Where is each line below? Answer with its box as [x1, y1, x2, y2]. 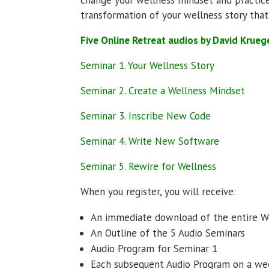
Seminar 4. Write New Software [80, 134, 220, 148]
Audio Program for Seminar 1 [91, 241, 218, 255]
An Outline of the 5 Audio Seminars [91, 226, 246, 240]
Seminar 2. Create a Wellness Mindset [80, 83, 246, 97]
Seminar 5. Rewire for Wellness [80, 159, 217, 173]
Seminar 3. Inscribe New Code [80, 109, 211, 122]
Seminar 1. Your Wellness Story [80, 58, 215, 72]
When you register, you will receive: [80, 184, 237, 198]
